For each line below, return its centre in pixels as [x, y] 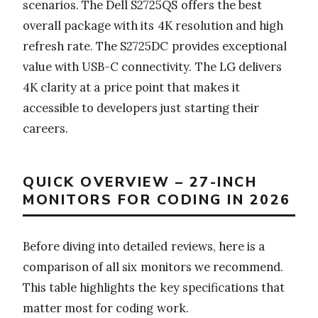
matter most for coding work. [106, 308]
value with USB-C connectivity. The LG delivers [152, 67]
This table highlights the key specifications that [154, 287]
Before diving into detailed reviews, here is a [144, 246]
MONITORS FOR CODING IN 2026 [157, 200]
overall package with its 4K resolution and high [153, 26]
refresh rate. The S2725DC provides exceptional [155, 46]
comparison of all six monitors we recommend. [153, 267]
